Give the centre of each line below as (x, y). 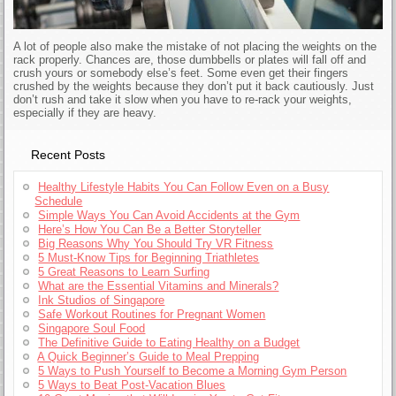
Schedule (59, 202)
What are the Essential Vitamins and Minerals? (159, 286)
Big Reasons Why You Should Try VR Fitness (156, 244)
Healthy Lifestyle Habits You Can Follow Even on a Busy (184, 187)
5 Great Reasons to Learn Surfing (124, 272)
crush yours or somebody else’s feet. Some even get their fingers (181, 73)
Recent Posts (69, 155)
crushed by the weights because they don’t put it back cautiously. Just (194, 87)
